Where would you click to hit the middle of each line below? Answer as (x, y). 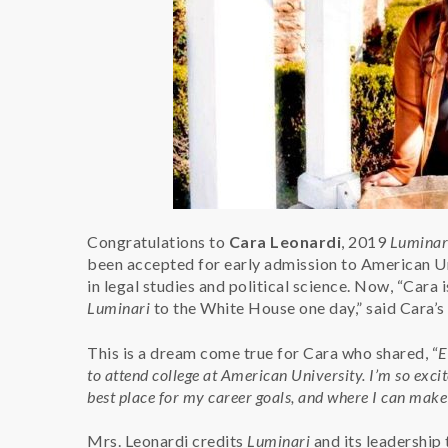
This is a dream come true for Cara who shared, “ (262, 352)
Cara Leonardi (284, 242)
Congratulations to (158, 242)
